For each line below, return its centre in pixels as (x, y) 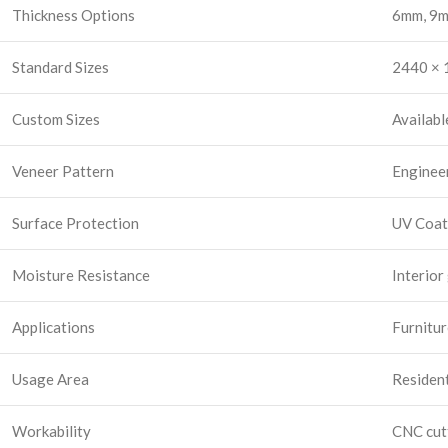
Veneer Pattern (63, 170)
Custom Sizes (56, 118)
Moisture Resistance (81, 274)
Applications (53, 326)
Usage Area (50, 378)
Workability (51, 430)
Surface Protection (75, 222)
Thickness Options (73, 14)
